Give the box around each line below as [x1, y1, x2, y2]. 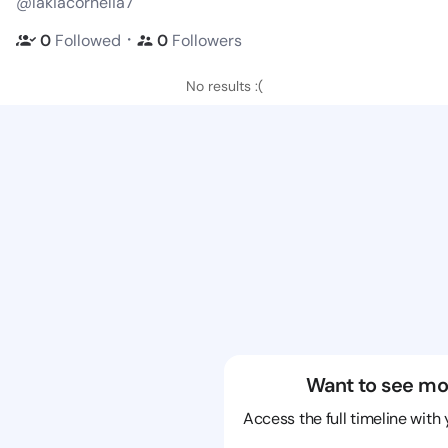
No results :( [185, 77, 263, 95]
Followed [55, 29, 121, 51]
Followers [172, 29, 242, 51]
